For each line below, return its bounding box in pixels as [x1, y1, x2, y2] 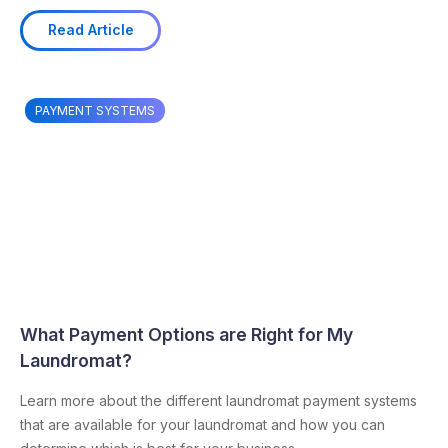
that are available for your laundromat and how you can [20, 415, 385, 433]
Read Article [47, 21, 134, 39]
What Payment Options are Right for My [20, 323, 353, 345]
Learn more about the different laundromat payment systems [20, 391, 417, 409]
